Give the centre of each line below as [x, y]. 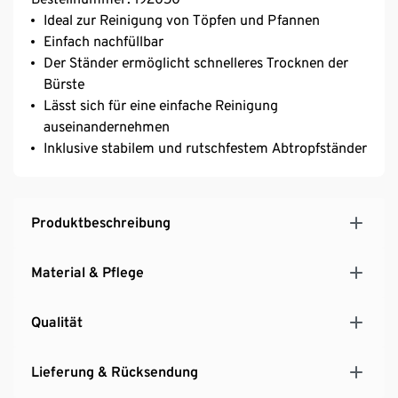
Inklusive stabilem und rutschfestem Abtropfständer [205, 147]
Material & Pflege [88, 272]
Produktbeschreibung [101, 222]
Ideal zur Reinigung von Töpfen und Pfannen [182, 20]
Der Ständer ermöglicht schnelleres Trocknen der [196, 62]
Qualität [57, 322]
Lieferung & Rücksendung [115, 371]
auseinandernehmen [107, 126]
